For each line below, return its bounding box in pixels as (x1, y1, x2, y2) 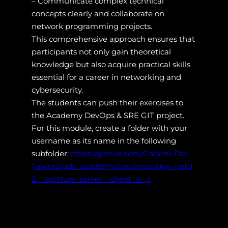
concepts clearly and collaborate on (31, 8, 164, 18)
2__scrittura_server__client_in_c (31, 174, 151, 184)
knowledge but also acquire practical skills (31, 59, 190, 69)
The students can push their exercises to (31, 97, 183, 107)
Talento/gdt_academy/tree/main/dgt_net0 (31, 161, 192, 171)
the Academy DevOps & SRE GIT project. (31, 110, 184, 120)
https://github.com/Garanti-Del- (70, 148, 190, 158)
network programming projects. (31, 21, 152, 31)
